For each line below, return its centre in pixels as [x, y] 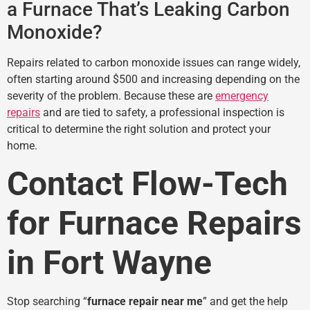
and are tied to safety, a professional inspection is [162, 112]
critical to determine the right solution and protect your [139, 129]
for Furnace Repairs [154, 224]
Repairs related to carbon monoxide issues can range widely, [154, 62]
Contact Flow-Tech [147, 184]
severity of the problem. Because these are [111, 95]
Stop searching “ [47, 302]
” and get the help [245, 302]
